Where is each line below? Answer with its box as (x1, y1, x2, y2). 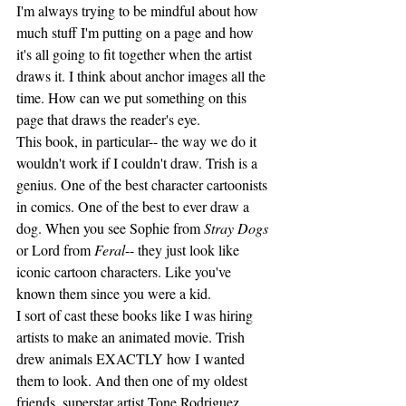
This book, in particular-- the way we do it (16, 130, 260, 150)
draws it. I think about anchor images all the (16, 65, 269, 85)
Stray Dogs (204, 217, 268, 237)
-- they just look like (125, 239, 243, 259)
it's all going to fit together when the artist (16, 43, 256, 63)
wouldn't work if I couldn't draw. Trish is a (16, 152, 261, 172)
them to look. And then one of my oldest (16, 370, 251, 390)
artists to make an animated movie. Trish (16, 326, 248, 346)
